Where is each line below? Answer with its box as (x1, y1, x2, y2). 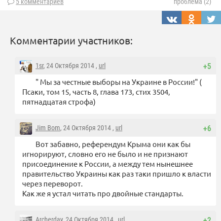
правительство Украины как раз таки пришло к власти (22, 169, 211, 179)
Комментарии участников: (10, 34, 133, 47)
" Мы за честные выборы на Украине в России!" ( (36, 77, 202, 87)
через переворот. (22, 179, 83, 188)
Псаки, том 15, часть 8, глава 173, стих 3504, (22, 87, 170, 97)
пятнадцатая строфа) (22, 97, 96, 107)
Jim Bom (36, 124, 60, 132)
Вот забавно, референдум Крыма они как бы (36, 139, 190, 149)
